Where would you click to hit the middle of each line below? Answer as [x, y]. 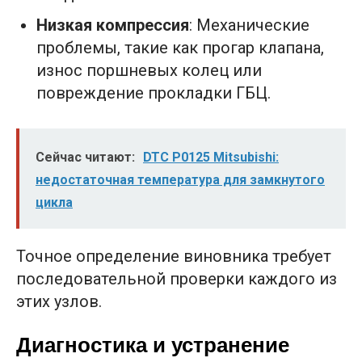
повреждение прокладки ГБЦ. [154, 93]
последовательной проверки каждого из [177, 278]
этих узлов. [59, 301]
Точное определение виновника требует [174, 256]
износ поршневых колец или [149, 70]
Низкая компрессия [113, 25]
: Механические [249, 25]
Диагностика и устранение [153, 345]
